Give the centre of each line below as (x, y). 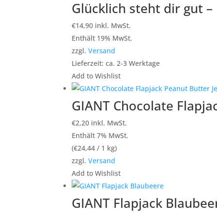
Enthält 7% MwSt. (100, 135)
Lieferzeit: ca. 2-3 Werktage (116, 63)
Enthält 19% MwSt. (102, 38)
